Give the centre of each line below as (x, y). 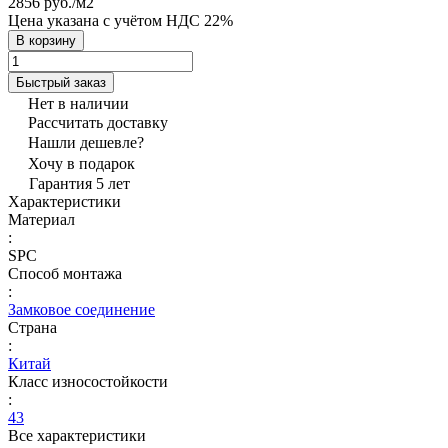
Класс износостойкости (88, 381)
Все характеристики (77, 435)
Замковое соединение (81, 309)
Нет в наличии (78, 103)
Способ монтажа (65, 273)
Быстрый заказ (61, 82)
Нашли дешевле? (86, 142)
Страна (32, 327)
